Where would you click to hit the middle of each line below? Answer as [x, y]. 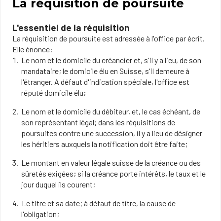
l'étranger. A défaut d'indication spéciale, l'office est [105, 82]
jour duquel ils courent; [58, 184]
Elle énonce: [33, 49]
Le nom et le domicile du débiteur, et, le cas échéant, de [111, 111]
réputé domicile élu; [53, 92]
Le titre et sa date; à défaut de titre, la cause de [99, 203]
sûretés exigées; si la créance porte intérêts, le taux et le [113, 173]
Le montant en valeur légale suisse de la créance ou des [111, 163]
